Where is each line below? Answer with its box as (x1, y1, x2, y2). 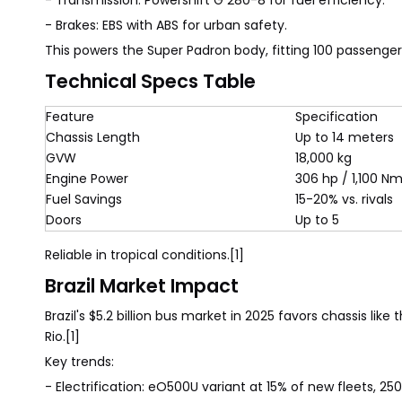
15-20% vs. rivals (295, 190, 393, 208)
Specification (295, 108, 378, 126)
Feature (46, 108, 94, 126)
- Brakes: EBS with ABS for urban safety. (45, 16, 287, 34)
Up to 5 (295, 211, 339, 229)
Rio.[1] (45, 328, 80, 345)
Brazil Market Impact (45, 273, 239, 299)
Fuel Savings (46, 190, 122, 208)
